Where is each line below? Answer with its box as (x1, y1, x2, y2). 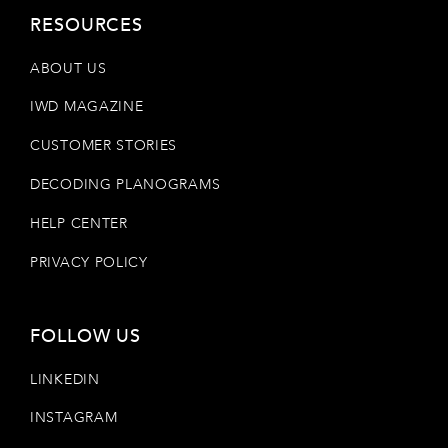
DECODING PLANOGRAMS (30, 175, 221, 195)
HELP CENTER (30, 214, 128, 234)
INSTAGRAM (30, 408, 118, 428)
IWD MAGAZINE (30, 97, 144, 117)
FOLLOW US (30, 323, 143, 349)
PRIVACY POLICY (30, 253, 148, 273)
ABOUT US (30, 58, 107, 78)
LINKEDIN (30, 369, 100, 389)
